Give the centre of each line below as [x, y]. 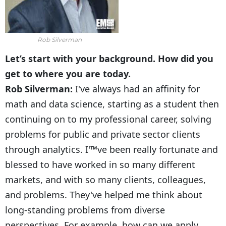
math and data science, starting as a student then [112, 104]
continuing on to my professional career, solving [108, 119]
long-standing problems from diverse [85, 210]
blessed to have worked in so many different [100, 164]
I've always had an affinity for [137, 89]
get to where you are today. [68, 73]
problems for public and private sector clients [103, 134]
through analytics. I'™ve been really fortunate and [111, 149]
